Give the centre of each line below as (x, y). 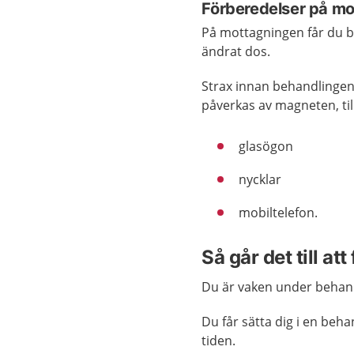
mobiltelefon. (279, 213)
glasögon (266, 146)
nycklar (260, 179)
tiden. (219, 341)
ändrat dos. (236, 51)
